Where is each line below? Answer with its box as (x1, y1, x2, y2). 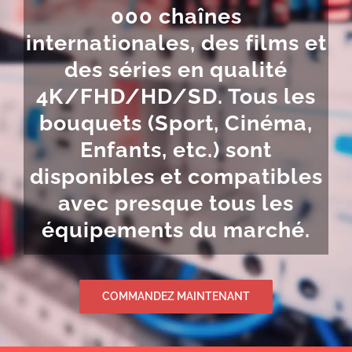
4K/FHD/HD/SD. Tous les (36, 84, 316, 109)
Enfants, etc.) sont (80, 137, 272, 163)
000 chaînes (110, 4, 242, 29)
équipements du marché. (42, 218, 310, 243)
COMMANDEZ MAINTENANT (102, 289, 250, 302)
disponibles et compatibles (29, 164, 323, 189)
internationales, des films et (25, 31, 327, 56)
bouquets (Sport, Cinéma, (39, 111, 313, 136)
